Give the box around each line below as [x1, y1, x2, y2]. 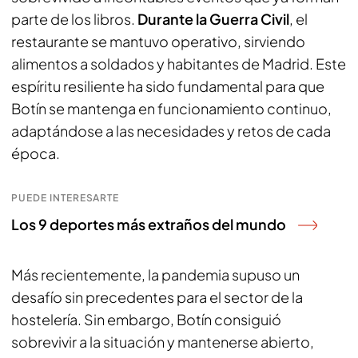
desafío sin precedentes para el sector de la [11, 288, 303, 306]
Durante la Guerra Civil [137, 10, 289, 28]
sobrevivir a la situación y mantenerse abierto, [11, 332, 314, 351]
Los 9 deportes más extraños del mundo [11, 215, 286, 233]
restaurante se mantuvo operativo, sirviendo [11, 32, 305, 50]
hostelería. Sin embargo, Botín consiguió [11, 310, 281, 328]
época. [11, 144, 60, 162]
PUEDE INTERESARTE [11, 192, 120, 204]
